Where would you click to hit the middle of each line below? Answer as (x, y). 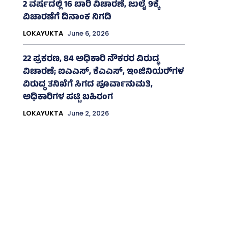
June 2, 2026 (88, 113)
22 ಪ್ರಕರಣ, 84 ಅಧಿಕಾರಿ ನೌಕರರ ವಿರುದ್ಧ (91, 59)
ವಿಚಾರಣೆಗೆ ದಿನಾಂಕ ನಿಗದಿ (67, 18)
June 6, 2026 (88, 33)
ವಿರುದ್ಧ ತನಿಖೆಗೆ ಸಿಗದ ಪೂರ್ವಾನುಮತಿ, (88, 85)
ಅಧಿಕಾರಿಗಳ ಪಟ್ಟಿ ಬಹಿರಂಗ (68, 97)
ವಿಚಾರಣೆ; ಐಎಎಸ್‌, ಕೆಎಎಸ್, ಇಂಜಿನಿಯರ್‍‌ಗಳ (103, 72)
